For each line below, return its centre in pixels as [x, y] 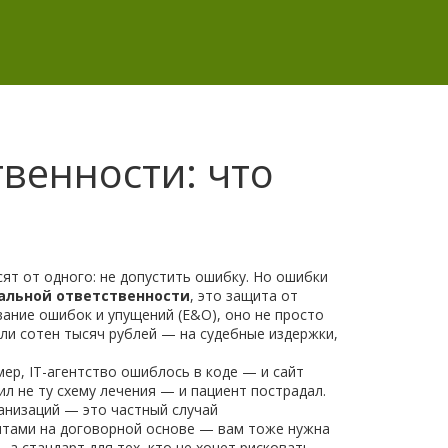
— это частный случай [139, 409]
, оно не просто [270, 314]
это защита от [248, 295]
